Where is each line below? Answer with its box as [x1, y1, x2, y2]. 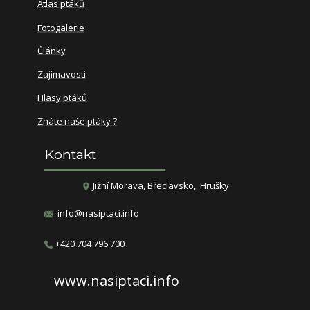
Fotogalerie [37, 21, 84, 34]
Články [37, 44, 66, 57]
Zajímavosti [37, 67, 86, 80]
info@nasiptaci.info [57, 206, 139, 219]
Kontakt [44, 145, 96, 163]
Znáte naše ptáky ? [37, 114, 117, 127]
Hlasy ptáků [37, 91, 87, 104]
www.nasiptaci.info [54, 271, 179, 290]
